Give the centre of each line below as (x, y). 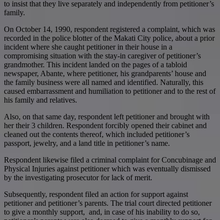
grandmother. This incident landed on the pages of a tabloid (96, 64)
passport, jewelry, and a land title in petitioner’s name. (87, 143)
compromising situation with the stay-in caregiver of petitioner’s (102, 55)
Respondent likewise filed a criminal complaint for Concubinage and (110, 160)
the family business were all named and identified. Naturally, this (104, 82)
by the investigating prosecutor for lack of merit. (78, 177)
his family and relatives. (41, 100)
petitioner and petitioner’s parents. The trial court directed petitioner (108, 203)
